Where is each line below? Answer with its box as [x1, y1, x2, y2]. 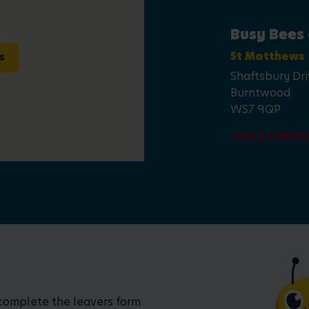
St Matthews [230, 49, 306, 63]
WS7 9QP [230, 101, 281, 117]
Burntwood [230, 85, 290, 101]
